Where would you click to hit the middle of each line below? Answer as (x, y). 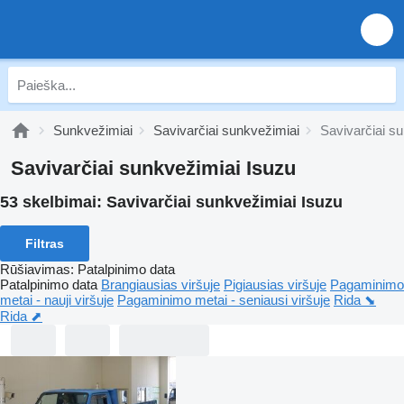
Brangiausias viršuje (161, 284)
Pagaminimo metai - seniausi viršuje (224, 299)
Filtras (45, 243)
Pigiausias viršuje (275, 284)
